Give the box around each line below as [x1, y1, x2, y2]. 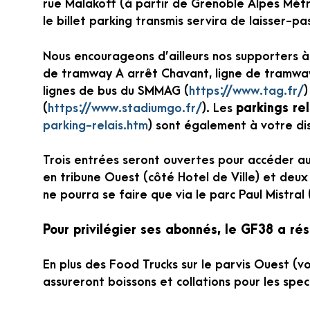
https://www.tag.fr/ [189, 84, 304, 98]
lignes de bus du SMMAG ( [43, 84, 189, 98]
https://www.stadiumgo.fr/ [48, 101, 202, 115]
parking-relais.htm [43, 118, 148, 132]
